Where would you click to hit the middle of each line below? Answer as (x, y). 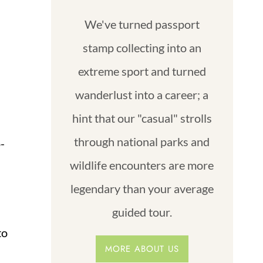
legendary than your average (142, 188)
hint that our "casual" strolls (142, 118)
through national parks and (142, 141)
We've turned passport (142, 24)
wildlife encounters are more (142, 165)
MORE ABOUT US (142, 249)
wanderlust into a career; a (142, 94)
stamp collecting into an (142, 47)
